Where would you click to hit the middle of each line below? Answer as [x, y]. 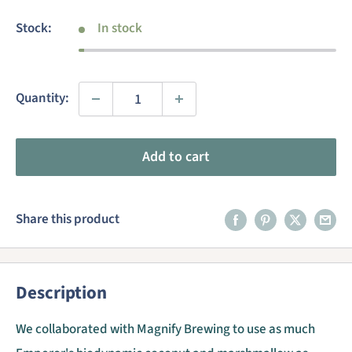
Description [61, 293]
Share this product [68, 220]
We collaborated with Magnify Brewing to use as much [165, 329]
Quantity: [42, 99]
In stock [119, 29]
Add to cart [176, 157]
